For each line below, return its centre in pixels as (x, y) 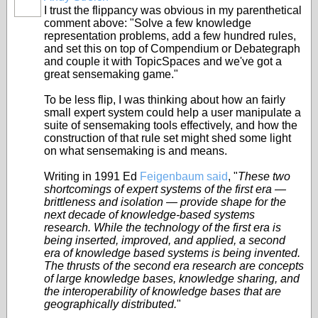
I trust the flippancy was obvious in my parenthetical (173, 10)
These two (264, 176)
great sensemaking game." (111, 74)
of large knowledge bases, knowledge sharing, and (172, 279)
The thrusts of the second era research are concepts (174, 266)
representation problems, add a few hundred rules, (170, 36)
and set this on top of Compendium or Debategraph (172, 49)
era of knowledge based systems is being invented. (172, 253)
